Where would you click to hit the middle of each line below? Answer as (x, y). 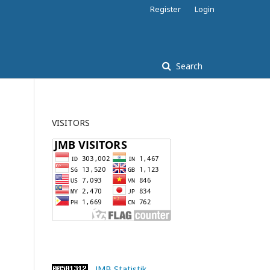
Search (188, 66)
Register (165, 9)
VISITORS (71, 123)
